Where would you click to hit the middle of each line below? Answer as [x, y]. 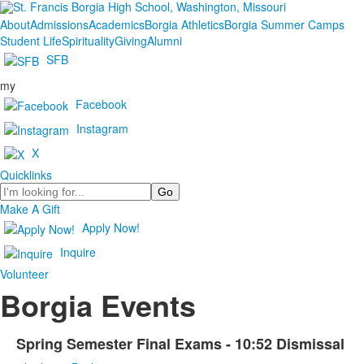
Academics [117, 24]
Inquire [78, 251]
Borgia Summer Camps [284, 24]
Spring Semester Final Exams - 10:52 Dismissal [180, 344]
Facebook [101, 104]
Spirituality [88, 41]
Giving [131, 41]
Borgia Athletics [184, 24]
